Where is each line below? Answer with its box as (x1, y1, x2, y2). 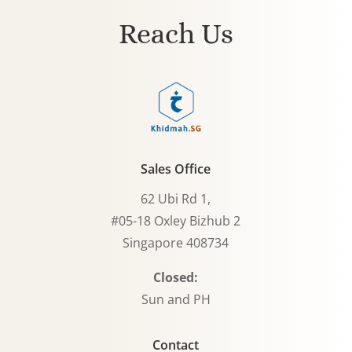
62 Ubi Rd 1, (141, 190, 211, 208)
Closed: (153, 269, 199, 287)
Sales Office (141, 160, 211, 178)
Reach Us (118, 17, 233, 50)
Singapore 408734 (123, 234, 229, 252)
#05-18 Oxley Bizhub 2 (111, 212, 241, 230)
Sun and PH (141, 291, 211, 309)
